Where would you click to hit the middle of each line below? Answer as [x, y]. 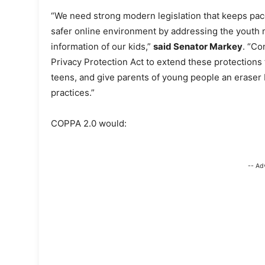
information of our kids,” [102, 46]
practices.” [74, 93]
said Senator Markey [198, 46]
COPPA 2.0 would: [89, 123]
